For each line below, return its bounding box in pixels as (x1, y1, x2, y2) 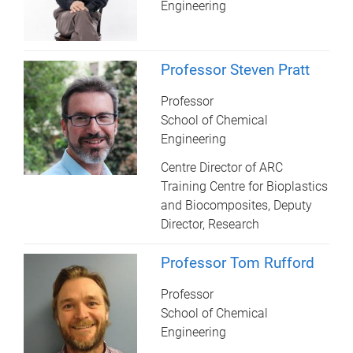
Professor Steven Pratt (161, 61, 310, 80)
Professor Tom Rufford (161, 254, 315, 273)
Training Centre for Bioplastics (161, 179, 329, 195)
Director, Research (161, 217, 260, 232)
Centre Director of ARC (161, 160, 284, 176)
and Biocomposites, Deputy (161, 198, 313, 214)
